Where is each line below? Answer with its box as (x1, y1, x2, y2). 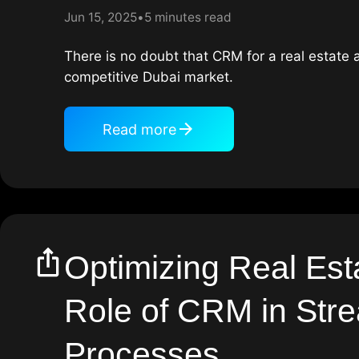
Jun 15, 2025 (64, 10, 137, 26)
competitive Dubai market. (64, 69, 233, 86)
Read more (103, 120, 176, 138)
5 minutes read (144, 10, 232, 26)
